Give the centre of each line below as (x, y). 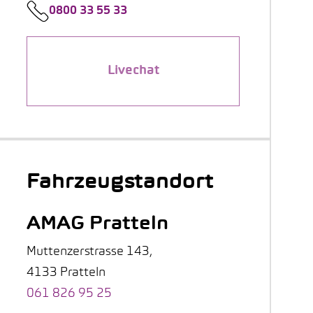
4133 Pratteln (66, 273)
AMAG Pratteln (97, 225)
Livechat (133, 71)
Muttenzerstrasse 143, (89, 252)
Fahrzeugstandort (120, 183)
